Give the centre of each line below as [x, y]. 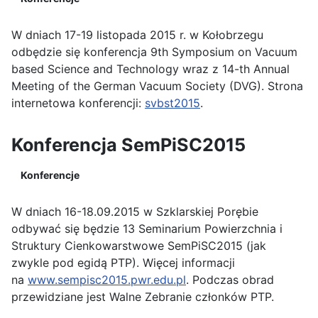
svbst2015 [172, 103]
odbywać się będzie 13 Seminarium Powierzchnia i [147, 229]
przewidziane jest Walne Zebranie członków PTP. [143, 297]
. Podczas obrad [230, 280]
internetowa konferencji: [78, 103]
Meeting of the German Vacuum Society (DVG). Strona [157, 86]
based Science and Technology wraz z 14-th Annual [150, 69]
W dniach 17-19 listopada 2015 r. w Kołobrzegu [137, 35]
